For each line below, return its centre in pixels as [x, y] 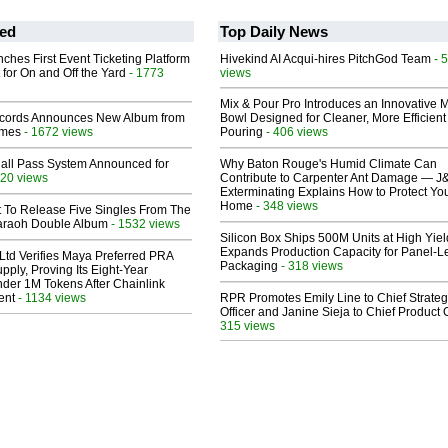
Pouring [241, 132]
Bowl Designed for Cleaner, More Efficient [333, 118]
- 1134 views [50, 298]
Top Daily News [274, 32]
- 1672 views [57, 132]
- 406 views [295, 132]
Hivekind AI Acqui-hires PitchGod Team [325, 59]
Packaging [249, 266]
